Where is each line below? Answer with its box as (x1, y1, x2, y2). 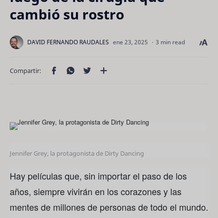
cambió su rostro (10, 5, 124, 23)
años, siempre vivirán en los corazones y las (10, 184, 182, 198)
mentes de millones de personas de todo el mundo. (10, 200, 208, 213)
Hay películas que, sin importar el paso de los (10, 169, 187, 182)
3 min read (156, 38, 185, 46)
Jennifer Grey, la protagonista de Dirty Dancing (10, 148, 144, 158)
